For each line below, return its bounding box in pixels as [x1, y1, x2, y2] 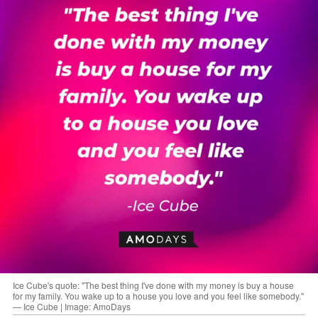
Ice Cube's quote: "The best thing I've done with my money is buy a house [13, 278, 294, 291]
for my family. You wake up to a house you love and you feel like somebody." [13, 289, 304, 302]
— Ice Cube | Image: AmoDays [13, 300, 131, 312]
